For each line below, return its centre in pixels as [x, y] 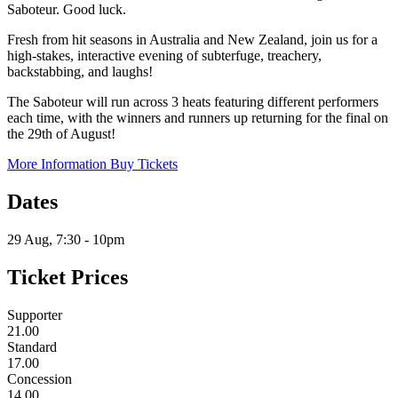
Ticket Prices [68, 277]
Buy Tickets [144, 163]
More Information [59, 163]
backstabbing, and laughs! [80, 71]
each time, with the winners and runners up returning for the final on [198, 117]
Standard [32, 346]
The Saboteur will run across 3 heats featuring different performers [193, 101]
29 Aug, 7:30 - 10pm [66, 239]
